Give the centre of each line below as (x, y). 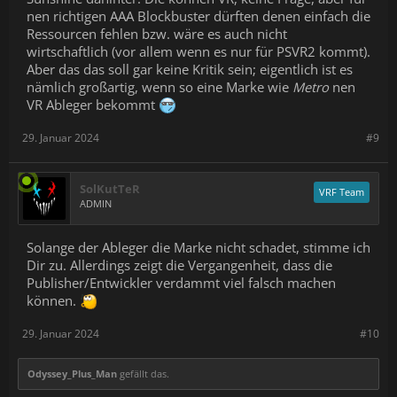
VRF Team (342, 192)
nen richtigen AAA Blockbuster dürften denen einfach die (198, 16)
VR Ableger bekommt (93, 105)
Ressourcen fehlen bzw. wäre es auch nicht (157, 34)
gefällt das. (143, 374)
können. (53, 300)
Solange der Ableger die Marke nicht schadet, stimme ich (198, 247)
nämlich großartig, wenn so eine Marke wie (160, 87)
